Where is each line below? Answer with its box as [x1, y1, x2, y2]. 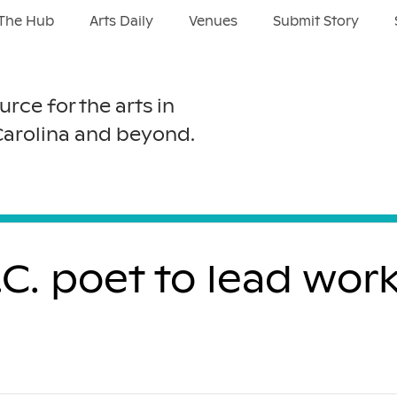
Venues [188, 13, 237, 29]
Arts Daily [89, 13, 153, 29]
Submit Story [272, 13, 359, 29]
